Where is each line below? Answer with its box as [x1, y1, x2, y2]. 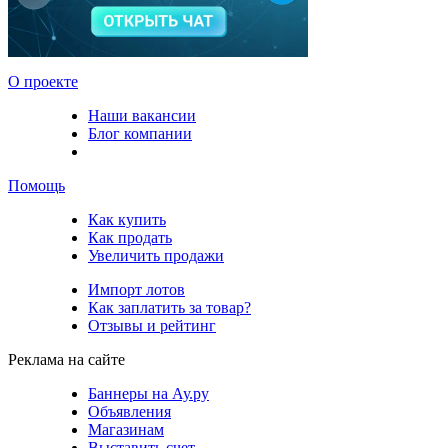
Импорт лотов [88, 280, 185, 298]
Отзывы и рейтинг [88, 316, 216, 334]
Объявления [88, 402, 171, 420]
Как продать [88, 228, 172, 246]
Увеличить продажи [88, 246, 224, 264]
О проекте [8, 72, 78, 90]
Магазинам [88, 420, 164, 438]
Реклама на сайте [8, 350, 125, 368]
